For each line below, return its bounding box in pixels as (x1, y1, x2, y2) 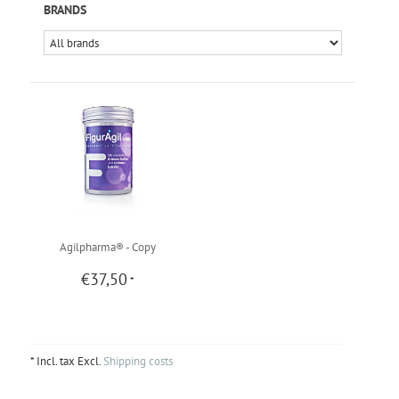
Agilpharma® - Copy (60, 239, 157, 255)
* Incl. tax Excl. (29, 353, 103, 369)
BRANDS (43, 2, 86, 19)
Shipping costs (102, 353, 173, 369)
